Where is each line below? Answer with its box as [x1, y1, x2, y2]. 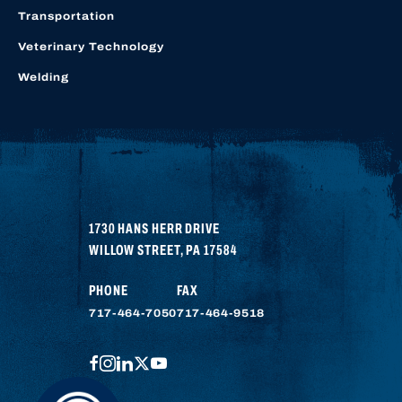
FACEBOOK [98, 353, 162, 369]
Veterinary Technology [18, 40, 164, 54]
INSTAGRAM [115, 353, 184, 369]
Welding [18, 71, 69, 84]
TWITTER [149, 353, 201, 369]
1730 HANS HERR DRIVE [89, 221, 220, 237]
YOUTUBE [166, 353, 222, 369]
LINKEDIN [132, 353, 187, 369]
